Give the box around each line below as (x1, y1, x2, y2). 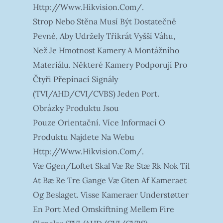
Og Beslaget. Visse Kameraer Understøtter (32, 190, 189, 200)
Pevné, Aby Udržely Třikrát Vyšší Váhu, (32, 31, 175, 41)
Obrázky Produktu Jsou (32, 103, 119, 113)
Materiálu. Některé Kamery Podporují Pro (32, 60, 187, 70)
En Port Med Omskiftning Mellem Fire (32, 204, 174, 215)
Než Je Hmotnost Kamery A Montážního (32, 45, 179, 56)
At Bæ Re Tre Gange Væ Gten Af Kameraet (32, 175, 187, 186)
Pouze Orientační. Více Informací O (32, 117, 165, 128)
